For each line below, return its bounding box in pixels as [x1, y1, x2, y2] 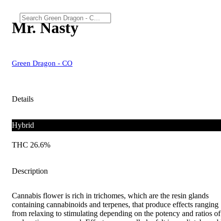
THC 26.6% [12, 140, 50, 149]
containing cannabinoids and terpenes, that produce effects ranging [12, 200, 219, 209]
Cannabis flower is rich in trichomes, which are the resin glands [12, 191, 209, 200]
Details [12, 94, 34, 103]
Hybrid [12, 120, 34, 129]
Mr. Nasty [12, 19, 78, 37]
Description [12, 166, 48, 175]
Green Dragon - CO [12, 59, 73, 67]
